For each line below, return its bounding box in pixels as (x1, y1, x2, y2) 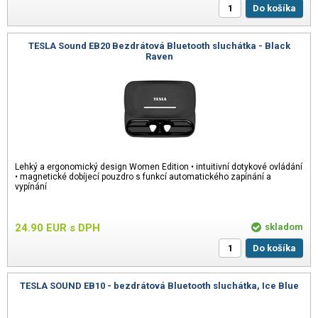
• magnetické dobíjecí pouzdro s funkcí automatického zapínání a (15, 172, 271, 182)
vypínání (15, 182, 47, 192)
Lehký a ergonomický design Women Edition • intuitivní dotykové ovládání (15, 162, 302, 172)
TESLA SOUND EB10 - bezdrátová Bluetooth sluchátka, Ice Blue (19, 280, 299, 292)
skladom (265, 221, 303, 233)
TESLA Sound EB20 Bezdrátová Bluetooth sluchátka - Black (28, 40, 290, 51)
